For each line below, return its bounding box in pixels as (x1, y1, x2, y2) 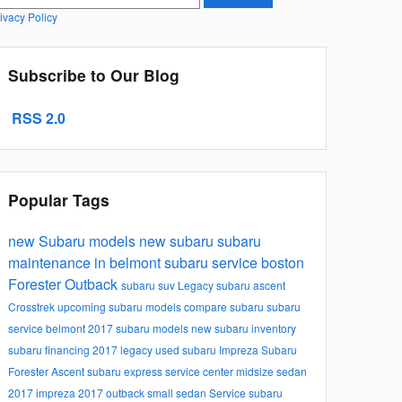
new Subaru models (8, 231, 139, 252)
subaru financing (8, 342, 92, 358)
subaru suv (121, 277, 178, 293)
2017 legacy (92, 342, 155, 358)
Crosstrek (8, 299, 57, 315)
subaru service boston (164, 252, 304, 274)
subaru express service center (87, 363, 236, 380)
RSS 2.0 (8, 108, 66, 129)
